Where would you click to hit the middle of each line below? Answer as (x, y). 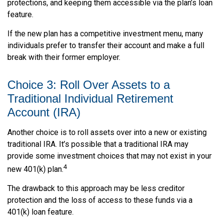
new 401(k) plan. (35, 169)
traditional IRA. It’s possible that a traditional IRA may (98, 144)
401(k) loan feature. (41, 212)
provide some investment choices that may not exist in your (110, 156)
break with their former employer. (64, 57)
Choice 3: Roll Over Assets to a (89, 84)
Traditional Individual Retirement (90, 98)
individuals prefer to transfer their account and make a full (106, 45)
